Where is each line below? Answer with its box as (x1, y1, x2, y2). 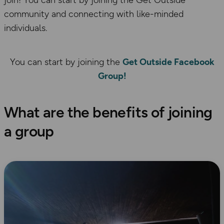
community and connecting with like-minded (4, 8, 183, 20)
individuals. (4, 22, 47, 34)
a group (4, 122, 54, 141)
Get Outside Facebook (122, 56, 214, 68)
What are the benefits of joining (4, 103, 212, 122)
